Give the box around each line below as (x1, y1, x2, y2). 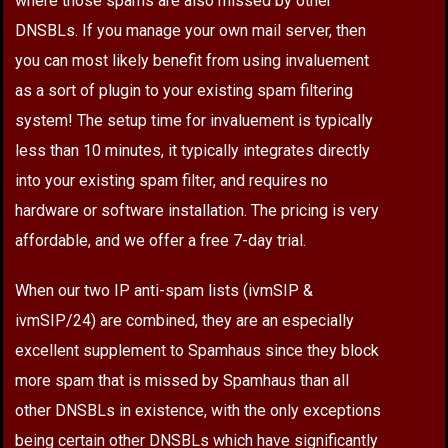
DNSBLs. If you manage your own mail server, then (15, 21, 366, 40)
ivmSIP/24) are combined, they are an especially (15, 311, 354, 330)
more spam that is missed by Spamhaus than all (15, 371, 349, 390)
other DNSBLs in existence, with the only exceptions (15, 401, 381, 420)
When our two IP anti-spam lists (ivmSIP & (15, 281, 313, 300)
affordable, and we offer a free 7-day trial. (15, 231, 306, 250)
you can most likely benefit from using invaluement (15, 51, 369, 70)
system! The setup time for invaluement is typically (15, 111, 373, 130)
